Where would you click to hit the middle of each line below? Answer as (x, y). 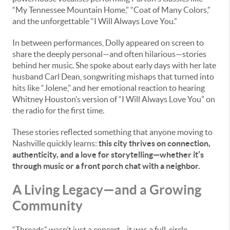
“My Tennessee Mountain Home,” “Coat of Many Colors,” (111, 10)
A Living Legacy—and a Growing (107, 190)
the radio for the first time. (58, 110)
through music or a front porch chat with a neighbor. (106, 166)
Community (47, 206)
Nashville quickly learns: (55, 143)
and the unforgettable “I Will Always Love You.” (95, 21)
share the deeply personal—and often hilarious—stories (109, 54)
